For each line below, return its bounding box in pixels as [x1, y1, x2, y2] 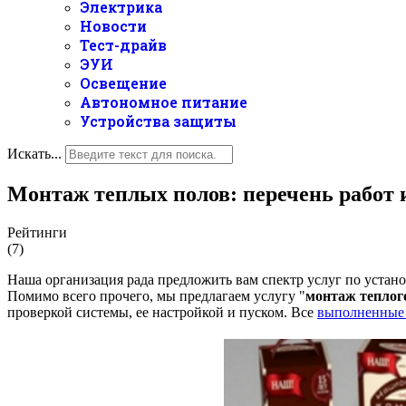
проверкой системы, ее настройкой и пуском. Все [7, 304, 317, 320]
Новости [80, 16, 147, 35]
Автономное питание [80, 92, 247, 111]
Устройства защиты [80, 111, 237, 130]
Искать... [7, 146, 62, 161]
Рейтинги [7, 224, 67, 240]
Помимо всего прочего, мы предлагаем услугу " [7, 287, 305, 304]
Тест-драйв [80, 35, 167, 54]
